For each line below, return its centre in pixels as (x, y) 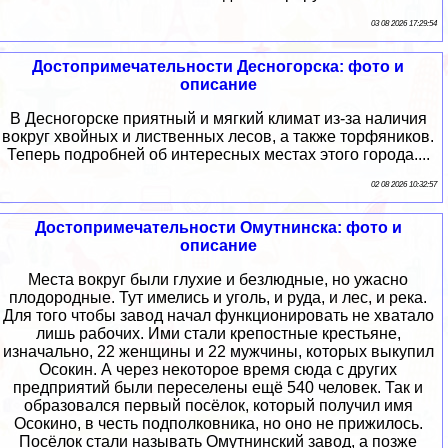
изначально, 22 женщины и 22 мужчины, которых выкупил (218, 352)
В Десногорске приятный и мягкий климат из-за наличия (218, 119)
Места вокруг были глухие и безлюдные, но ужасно (218, 280)
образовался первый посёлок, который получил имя (218, 406)
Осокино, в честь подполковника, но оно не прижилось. (218, 424)
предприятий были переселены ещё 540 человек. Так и (218, 388)
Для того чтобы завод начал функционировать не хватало (218, 316)
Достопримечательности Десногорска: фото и (218, 67)
